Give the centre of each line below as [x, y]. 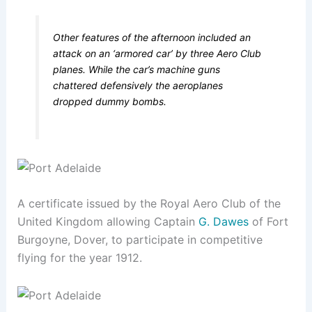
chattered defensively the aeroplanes [138, 86]
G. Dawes [223, 222]
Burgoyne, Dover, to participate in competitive [140, 240]
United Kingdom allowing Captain [108, 222]
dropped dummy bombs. [110, 102]
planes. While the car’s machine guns [137, 70]
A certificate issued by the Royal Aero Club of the [149, 204]
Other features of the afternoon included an [152, 38]
